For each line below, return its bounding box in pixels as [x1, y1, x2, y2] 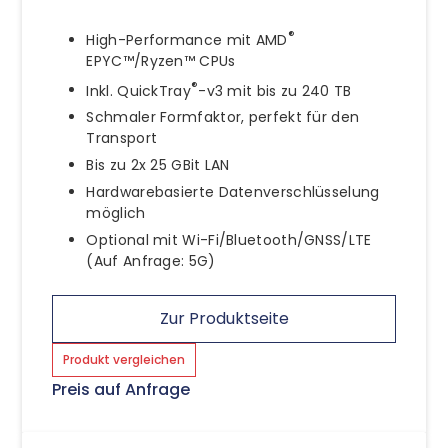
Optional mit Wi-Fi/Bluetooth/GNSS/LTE [86, 230, 372, 251]
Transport [86, 128, 158, 149]
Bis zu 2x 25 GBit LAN [86, 155, 230, 176]
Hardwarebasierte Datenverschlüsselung [86, 182, 380, 203]
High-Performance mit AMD [86, 29, 288, 50]
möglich [86, 203, 146, 224]
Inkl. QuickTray [86, 80, 191, 101]
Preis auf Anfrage [52, 378, 191, 402]
